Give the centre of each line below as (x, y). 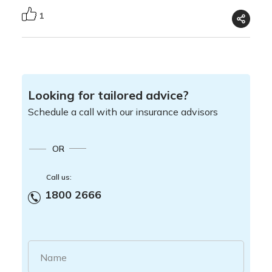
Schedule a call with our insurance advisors (123, 111)
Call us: (59, 177)
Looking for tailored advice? (109, 95)
